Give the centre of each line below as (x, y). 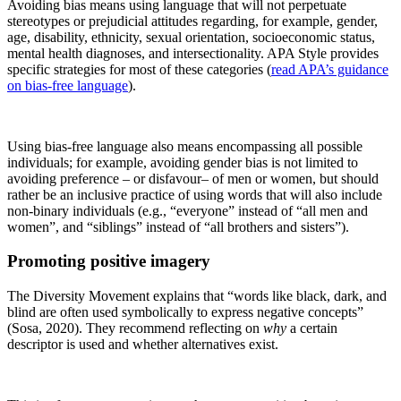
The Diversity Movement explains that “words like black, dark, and (197, 296)
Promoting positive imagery (109, 261)
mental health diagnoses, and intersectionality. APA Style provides (193, 53)
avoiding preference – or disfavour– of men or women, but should (193, 178)
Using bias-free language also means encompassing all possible (185, 146)
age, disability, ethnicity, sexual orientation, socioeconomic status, (191, 37)
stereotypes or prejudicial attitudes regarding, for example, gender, (192, 21)
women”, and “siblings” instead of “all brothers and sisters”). (178, 226)
